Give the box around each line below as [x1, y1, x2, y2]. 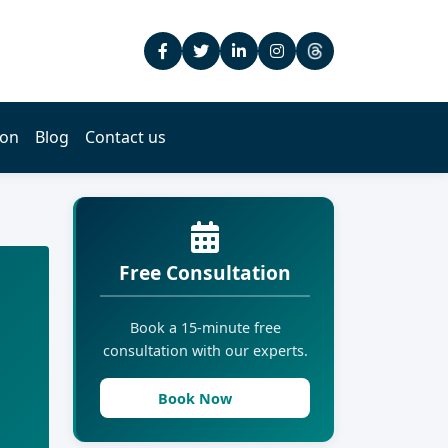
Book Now [157, 388, 236, 408]
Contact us [85, 126, 167, 149]
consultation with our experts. [102, 341, 308, 361]
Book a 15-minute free [129, 318, 281, 338]
